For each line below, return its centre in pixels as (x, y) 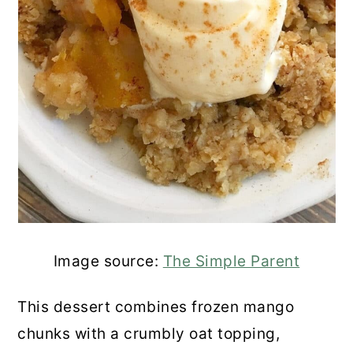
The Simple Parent (231, 262)
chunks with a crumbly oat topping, (149, 334)
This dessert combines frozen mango (156, 307)
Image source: (108, 262)
